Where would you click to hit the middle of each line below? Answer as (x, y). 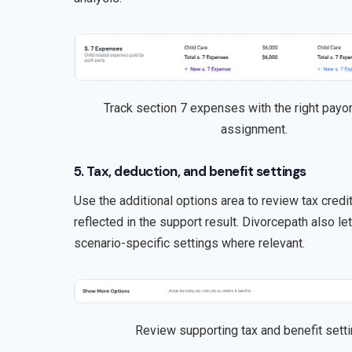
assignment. (255, 129)
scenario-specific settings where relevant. (189, 243)
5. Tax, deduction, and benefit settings (190, 171)
